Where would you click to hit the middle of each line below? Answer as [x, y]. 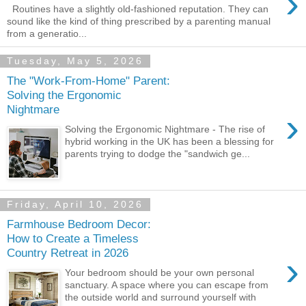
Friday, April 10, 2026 [75, 205]
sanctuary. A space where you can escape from [167, 284]
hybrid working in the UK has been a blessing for [170, 141]
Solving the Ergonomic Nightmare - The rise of [165, 129]
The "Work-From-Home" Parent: [88, 80]
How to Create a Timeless [73, 238]
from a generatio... [47, 34]
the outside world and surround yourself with [161, 297]
